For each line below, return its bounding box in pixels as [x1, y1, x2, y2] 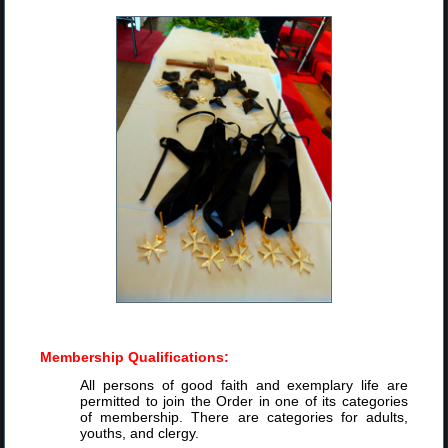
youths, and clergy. [80, 425, 200, 442]
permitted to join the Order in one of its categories [80, 393, 408, 410]
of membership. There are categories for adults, [80, 409, 408, 426]
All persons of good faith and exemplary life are [80, 377, 408, 394]
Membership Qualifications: [40, 349, 230, 366]
